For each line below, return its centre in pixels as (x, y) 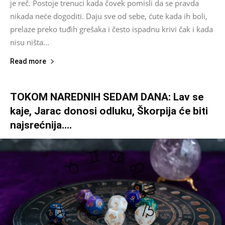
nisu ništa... (30, 42)
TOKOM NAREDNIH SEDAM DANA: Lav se (107, 97)
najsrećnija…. (41, 125)
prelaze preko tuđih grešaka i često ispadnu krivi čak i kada (111, 29)
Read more (28, 62)
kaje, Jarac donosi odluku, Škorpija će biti (109, 111)
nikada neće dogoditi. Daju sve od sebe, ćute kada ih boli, (109, 16)
